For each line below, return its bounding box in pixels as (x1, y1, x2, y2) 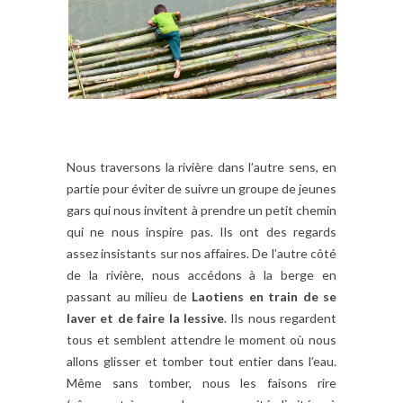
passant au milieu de (67, 288, 192, 304)
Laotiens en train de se (192, 288, 336, 304)
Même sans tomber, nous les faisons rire (67, 374, 336, 390)
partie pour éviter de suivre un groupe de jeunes (67, 180, 336, 196)
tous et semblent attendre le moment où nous (67, 331, 336, 347)
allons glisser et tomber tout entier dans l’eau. (67, 353, 336, 369)
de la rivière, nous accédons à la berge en (67, 266, 336, 282)
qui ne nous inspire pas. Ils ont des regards (67, 223, 336, 239)
